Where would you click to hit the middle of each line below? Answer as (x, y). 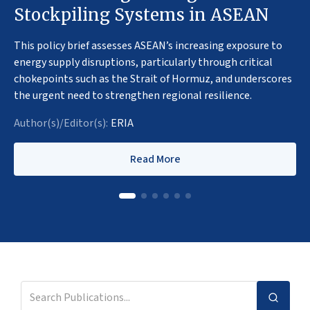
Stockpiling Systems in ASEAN (141, 15)
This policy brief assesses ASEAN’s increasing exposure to (148, 46)
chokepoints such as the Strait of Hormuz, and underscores (153, 79)
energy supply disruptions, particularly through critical (143, 63)
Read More (155, 159)
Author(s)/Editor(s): (61, 124)
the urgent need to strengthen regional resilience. (133, 96)
